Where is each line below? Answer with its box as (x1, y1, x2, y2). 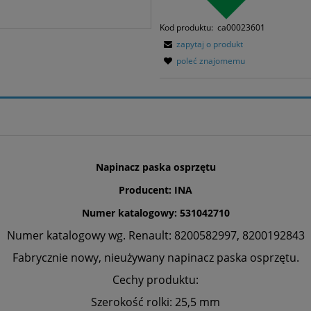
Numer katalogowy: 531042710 (81, 205, 230, 219)
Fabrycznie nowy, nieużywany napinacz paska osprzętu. (12, 249, 299, 265)
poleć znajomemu (176, 54, 246, 67)
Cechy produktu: (112, 271, 199, 287)
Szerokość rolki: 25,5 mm (91, 294, 220, 310)
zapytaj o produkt (176, 37, 244, 50)
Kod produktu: (160, 21, 214, 33)
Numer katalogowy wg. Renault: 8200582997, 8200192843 (6, 227, 305, 243)
